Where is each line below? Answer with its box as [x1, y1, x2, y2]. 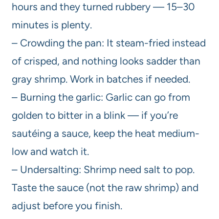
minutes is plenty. [12, 18, 92, 31]
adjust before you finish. [12, 199, 122, 212]
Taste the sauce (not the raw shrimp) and [12, 181, 198, 194]
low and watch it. [12, 145, 89, 157]
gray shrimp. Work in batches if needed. [12, 72, 190, 85]
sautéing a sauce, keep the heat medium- [12, 127, 199, 139]
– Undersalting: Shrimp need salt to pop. [12, 163, 195, 175]
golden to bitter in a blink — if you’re [12, 109, 178, 121]
